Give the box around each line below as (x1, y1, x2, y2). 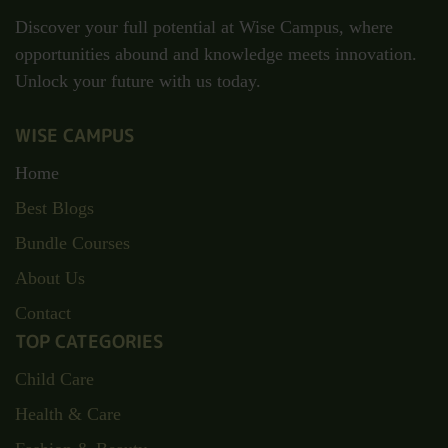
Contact (15, 303, 71, 323)
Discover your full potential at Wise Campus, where (15, 17, 393, 37)
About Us (15, 268, 85, 288)
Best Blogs (15, 198, 94, 218)
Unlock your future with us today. (15, 71, 261, 91)
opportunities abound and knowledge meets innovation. (15, 44, 417, 64)
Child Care (15, 369, 94, 389)
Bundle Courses (15, 233, 130, 253)
